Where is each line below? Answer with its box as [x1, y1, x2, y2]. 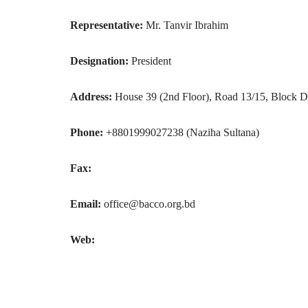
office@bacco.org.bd [101, 198, 195, 210]
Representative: [70, 19, 143, 31]
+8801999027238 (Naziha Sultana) [103, 126, 259, 138]
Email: [70, 198, 101, 210]
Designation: [70, 55, 129, 67]
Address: [70, 91, 112, 102]
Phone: [70, 126, 103, 138]
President [129, 55, 171, 67]
